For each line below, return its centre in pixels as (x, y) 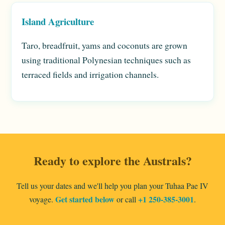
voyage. (42, 199)
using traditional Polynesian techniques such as (106, 60)
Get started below (85, 199)
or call (126, 199)
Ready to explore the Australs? (113, 160)
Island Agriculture (58, 21)
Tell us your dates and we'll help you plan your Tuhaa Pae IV (113, 185)
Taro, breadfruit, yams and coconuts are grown (104, 45)
